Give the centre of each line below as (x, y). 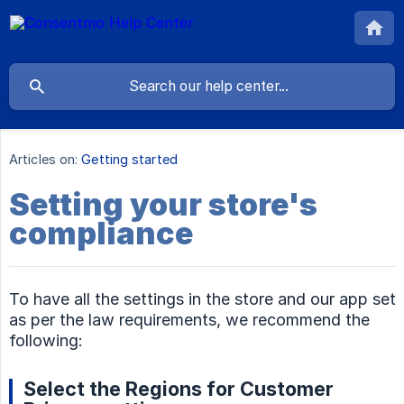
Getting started (129, 160)
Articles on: (44, 160)
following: (46, 341)
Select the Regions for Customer (179, 389)
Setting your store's (163, 205)
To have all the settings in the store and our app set (202, 299)
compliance (101, 234)
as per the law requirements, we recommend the (189, 320)
